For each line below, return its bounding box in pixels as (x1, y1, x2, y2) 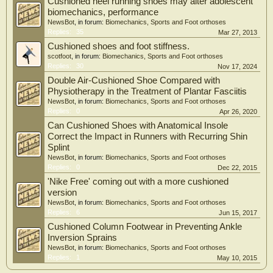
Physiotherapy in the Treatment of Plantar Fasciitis (48, 87, 247, 97)
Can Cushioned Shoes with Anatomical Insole (48, 121, 228, 131)
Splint (48, 143, 69, 153)
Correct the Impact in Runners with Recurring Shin (48, 132, 247, 142)
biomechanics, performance (48, 7, 158, 18)
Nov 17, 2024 (218, 63, 257, 71)
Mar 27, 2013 (218, 29, 257, 37)
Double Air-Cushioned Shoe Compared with (48, 76, 220, 86)
